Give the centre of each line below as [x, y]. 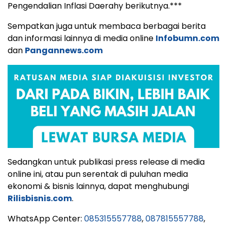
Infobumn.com [187, 39]
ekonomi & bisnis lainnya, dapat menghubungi [98, 186]
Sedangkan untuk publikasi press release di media [106, 162]
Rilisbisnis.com [40, 198]
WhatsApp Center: [46, 218]
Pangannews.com [64, 51]
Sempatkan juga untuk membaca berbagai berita [107, 26]
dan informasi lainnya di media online [82, 39]
